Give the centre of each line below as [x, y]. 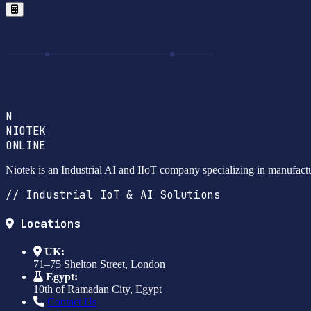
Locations [47, 224]
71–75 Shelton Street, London [99, 264]
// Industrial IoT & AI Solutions [113, 194]
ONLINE [26, 145]
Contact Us [72, 302]
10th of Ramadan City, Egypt [98, 289]
